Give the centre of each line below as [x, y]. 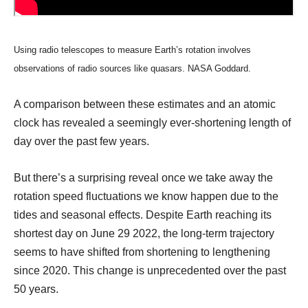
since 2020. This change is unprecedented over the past [150, 270]
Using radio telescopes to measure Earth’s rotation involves [132, 49]
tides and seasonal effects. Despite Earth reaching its [143, 214]
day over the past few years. [81, 141]
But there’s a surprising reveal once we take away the [143, 177]
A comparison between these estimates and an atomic [145, 104]
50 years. [36, 289]
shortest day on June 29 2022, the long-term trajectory [144, 233]
